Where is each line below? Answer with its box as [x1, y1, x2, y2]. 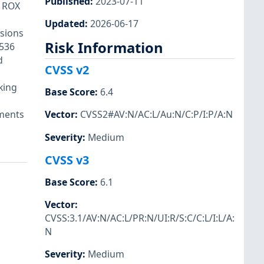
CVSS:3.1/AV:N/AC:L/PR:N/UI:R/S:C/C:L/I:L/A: [45, 211, 235, 225]
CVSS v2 [45, 62, 89, 78]
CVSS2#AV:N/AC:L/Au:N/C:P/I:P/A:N [80, 108, 233, 121]
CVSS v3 [45, 151, 89, 168]
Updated [45, 16, 85, 30]
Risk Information [45, 38, 163, 57]
